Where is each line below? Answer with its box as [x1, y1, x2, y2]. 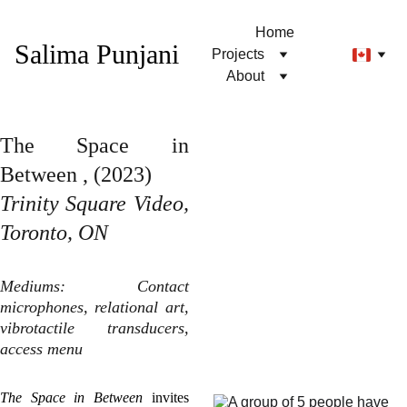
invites [143, 390, 189, 405]
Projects [212, 46, 264, 62]
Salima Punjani [15, 39, 179, 69]
